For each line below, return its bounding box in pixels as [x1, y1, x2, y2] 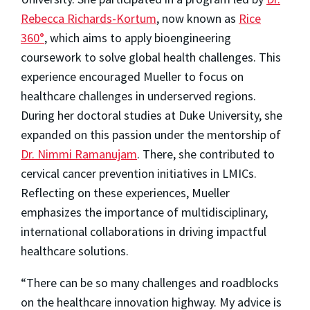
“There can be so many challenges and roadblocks [21, 274, 279, 291]
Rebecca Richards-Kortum [21, 10, 156, 26]
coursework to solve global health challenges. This [21, 48, 281, 65]
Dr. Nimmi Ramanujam [21, 145, 137, 162]
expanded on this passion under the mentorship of [21, 126, 281, 143]
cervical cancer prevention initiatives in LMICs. [21, 165, 257, 181]
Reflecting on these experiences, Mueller [21, 184, 230, 201]
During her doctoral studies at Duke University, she [21, 107, 282, 123]
